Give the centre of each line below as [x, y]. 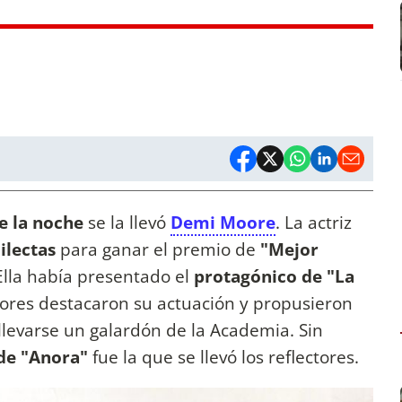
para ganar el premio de [158, 249]
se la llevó [127, 223]
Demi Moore [223, 223]
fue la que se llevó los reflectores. [226, 357]
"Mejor [289, 249]
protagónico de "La [274, 276]
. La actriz [314, 223]
